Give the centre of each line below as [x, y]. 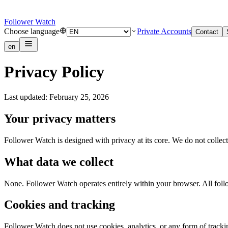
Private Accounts [164, 31]
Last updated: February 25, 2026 [56, 97]
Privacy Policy [54, 72]
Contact [207, 32]
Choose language [32, 31]
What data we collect [59, 162]
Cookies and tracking [60, 205]
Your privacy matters [60, 118]
